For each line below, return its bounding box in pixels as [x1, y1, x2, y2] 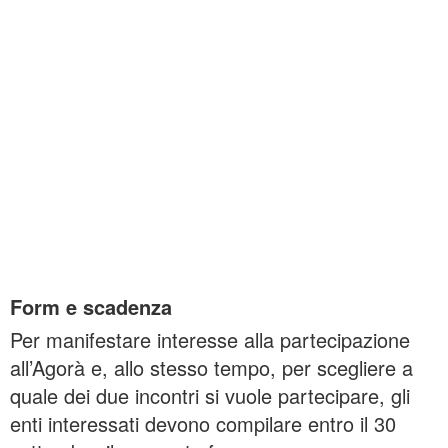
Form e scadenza [10, 292, 172, 321]
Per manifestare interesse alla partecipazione [10, 325, 410, 354]
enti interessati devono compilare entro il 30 [10, 409, 396, 438]
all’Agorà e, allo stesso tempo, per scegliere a [10, 353, 413, 382]
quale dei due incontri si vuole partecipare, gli [10, 381, 410, 410]
